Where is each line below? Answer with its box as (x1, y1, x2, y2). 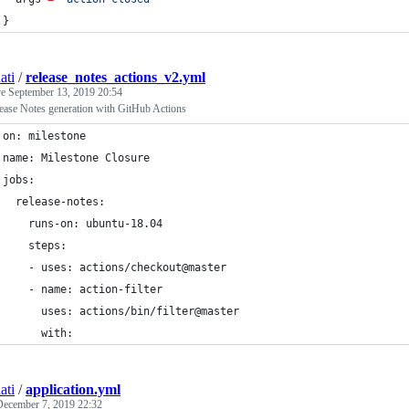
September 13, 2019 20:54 (8, 86, 122, 99)
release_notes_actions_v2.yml (26, 69, 205, 85)
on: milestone (3, 130, 86, 142)
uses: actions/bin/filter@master (3, 305, 239, 318)
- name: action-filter (3, 283, 163, 296)
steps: (3, 239, 67, 252)
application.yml (26, 382, 121, 397)
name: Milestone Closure (3, 152, 150, 164)
